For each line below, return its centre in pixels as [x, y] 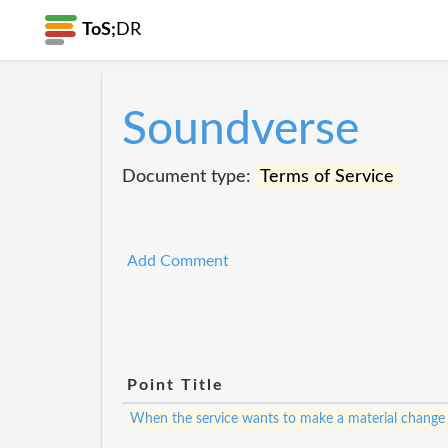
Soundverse [240, 130]
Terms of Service [326, 176]
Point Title [175, 385]
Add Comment [178, 261]
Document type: [189, 176]
